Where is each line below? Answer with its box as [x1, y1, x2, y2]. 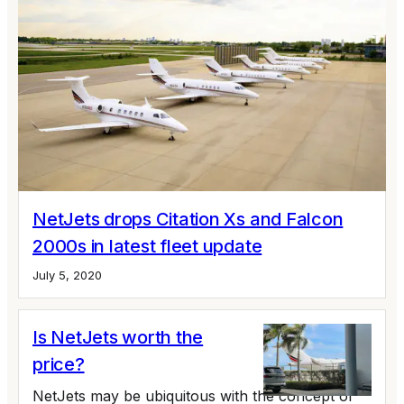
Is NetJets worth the [32, 326, 204, 348]
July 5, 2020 [32, 267, 102, 282]
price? [32, 353, 85, 375]
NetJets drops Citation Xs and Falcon [32, 207, 344, 230]
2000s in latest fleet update [32, 234, 262, 257]
